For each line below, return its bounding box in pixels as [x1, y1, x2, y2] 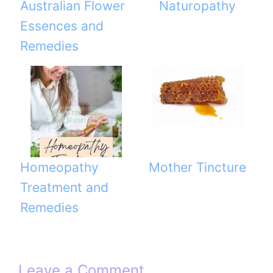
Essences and [20, 18, 104, 34]
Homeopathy [20, 160, 99, 175]
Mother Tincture [148, 160, 246, 175]
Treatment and [20, 180, 108, 196]
